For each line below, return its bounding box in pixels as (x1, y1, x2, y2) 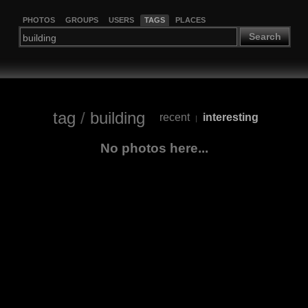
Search (248, 31, 281, 43)
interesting (203, 111, 258, 124)
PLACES (175, 15, 206, 24)
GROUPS (65, 15, 98, 24)
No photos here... (100, 140, 208, 155)
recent (159, 111, 190, 124)
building (90, 108, 145, 127)
